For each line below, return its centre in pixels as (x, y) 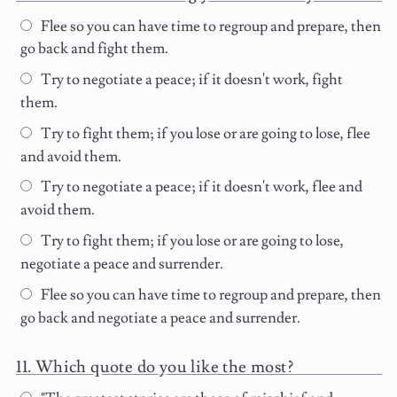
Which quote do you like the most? (164, 366)
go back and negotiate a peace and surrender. (161, 318)
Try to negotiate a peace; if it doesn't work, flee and (200, 187)
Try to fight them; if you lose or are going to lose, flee (204, 133)
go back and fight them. (95, 49)
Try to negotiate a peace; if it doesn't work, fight (190, 80)
